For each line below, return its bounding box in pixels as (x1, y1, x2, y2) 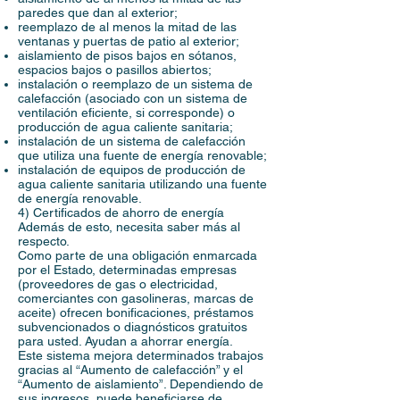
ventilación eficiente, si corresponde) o (18, 105, 235, 120)
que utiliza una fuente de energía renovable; (18, 148, 267, 162)
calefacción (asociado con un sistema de (18, 91, 247, 105)
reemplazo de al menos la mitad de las (18, 20, 237, 34)
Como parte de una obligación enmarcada (18, 248, 257, 262)
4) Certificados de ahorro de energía (18, 205, 224, 220)
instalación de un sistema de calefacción (18, 134, 246, 148)
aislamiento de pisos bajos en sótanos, (18, 48, 237, 62)
